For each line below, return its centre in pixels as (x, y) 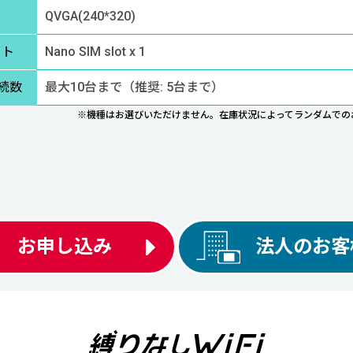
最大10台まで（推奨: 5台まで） (134, 87)
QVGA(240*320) (90, 17)
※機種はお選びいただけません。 (148, 115)
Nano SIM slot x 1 (95, 52)
